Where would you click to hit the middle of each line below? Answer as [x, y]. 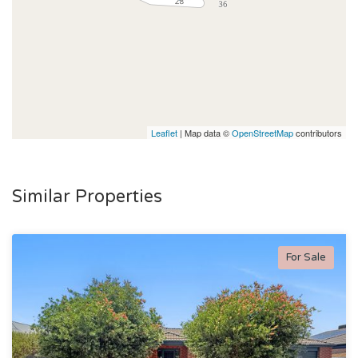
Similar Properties [87, 196]
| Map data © [205, 132]
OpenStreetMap [263, 132]
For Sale [306, 257]
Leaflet [164, 132]
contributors [318, 132]
